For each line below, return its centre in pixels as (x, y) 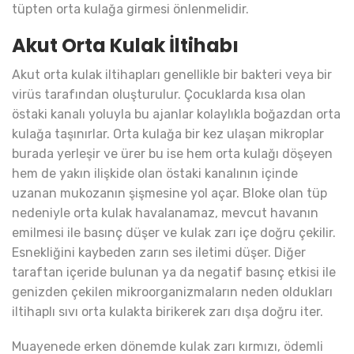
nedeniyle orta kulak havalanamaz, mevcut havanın (165, 213)
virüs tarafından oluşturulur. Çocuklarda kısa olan (159, 95)
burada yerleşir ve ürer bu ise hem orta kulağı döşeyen (172, 154)
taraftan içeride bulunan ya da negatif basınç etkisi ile (174, 273)
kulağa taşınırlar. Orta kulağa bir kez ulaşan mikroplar (168, 134)
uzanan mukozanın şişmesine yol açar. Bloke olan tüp (169, 194)
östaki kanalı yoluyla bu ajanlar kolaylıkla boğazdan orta (176, 115)
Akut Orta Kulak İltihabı (125, 46)
